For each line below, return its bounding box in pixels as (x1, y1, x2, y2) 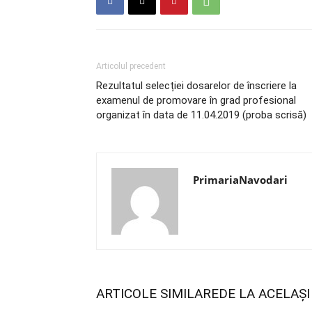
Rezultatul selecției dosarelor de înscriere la (96, 79, 297, 92)
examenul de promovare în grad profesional (96, 94, 296, 107)
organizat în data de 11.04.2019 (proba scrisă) (96, 109, 306, 121)
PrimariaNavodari (193, 173, 288, 187)
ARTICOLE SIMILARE (96, 286, 219, 302)
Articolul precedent (96, 61, 166, 71)
